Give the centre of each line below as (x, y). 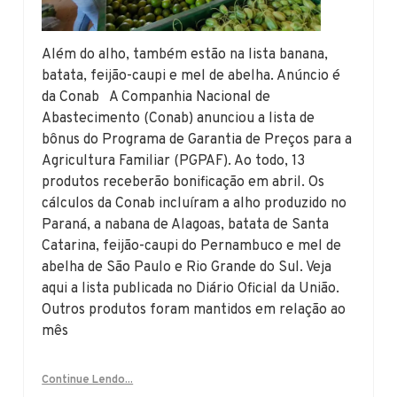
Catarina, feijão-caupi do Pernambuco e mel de (192, 247)
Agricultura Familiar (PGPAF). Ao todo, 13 (174, 162)
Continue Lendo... (88, 381)
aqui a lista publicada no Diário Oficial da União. (191, 289)
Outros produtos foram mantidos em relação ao (194, 311)
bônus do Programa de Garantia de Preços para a (197, 140)
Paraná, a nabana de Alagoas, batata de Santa (186, 226)
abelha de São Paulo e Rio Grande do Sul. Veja (187, 268)
